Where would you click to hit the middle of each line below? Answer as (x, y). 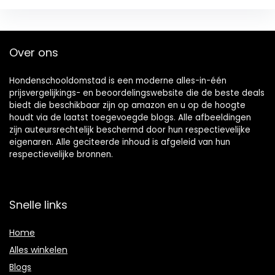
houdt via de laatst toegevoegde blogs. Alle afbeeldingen (130, 117)
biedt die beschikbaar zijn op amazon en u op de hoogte (127, 105)
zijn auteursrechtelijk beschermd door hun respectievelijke (130, 130)
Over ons (34, 52)
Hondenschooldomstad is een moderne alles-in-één (118, 80)
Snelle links (38, 204)
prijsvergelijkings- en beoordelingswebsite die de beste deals (137, 93)
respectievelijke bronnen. (61, 154)
